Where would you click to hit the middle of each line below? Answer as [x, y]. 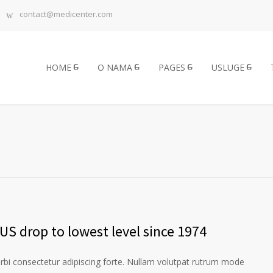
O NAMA [115, 68]
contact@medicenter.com [66, 14]
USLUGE [228, 68]
